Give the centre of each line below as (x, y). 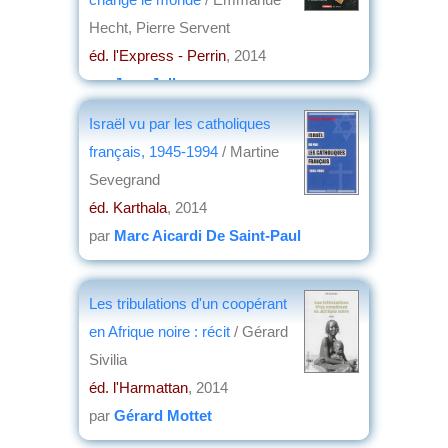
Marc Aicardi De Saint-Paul (207, 235)
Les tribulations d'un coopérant (188, 303)
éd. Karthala (128, 207)
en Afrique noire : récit (161, 331)
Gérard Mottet (163, 415)
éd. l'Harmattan (138, 387)
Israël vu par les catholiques (180, 123)
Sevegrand (124, 179)
